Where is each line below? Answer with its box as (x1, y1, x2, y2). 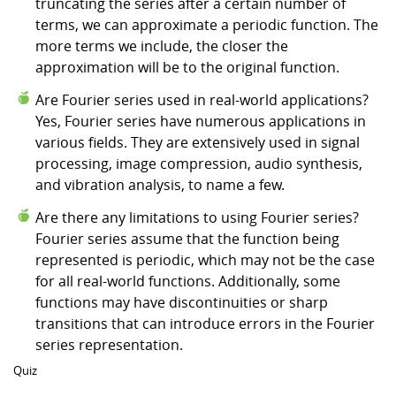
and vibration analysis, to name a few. (35, 174, 285, 194)
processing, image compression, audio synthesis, (35, 153, 362, 173)
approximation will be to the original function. (35, 57, 339, 77)
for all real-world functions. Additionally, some (35, 270, 340, 291)
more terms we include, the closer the (35, 35, 288, 56)
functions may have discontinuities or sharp (35, 292, 328, 312)
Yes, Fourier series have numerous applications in (35, 110, 366, 131)
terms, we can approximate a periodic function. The (35, 14, 378, 34)
